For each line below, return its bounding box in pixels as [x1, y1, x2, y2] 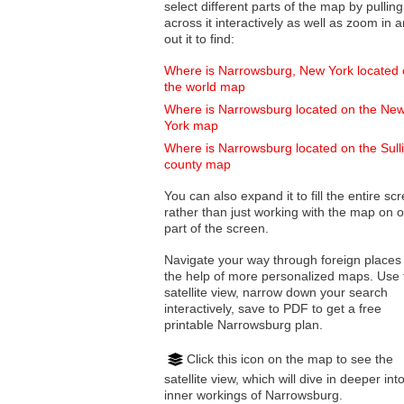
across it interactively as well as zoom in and [164, 15, 304, 31]
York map [164, 118, 218, 133]
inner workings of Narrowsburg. [164, 387, 343, 402]
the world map [164, 79, 245, 95]
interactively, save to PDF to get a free [164, 301, 381, 317]
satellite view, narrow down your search [164, 285, 243, 300]
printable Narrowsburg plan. [164, 317, 323, 333]
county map [164, 157, 231, 172]
